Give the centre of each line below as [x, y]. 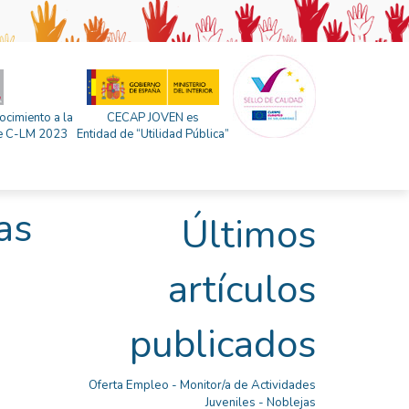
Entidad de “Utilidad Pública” [153, 134]
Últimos [249, 235]
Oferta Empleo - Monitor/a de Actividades [202, 385]
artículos [242, 290]
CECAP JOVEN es [153, 118]
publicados [223, 345]
